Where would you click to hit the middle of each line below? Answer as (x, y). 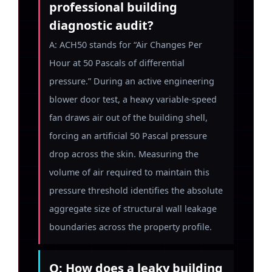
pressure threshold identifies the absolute (136, 190)
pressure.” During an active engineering (132, 81)
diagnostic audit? (101, 25)
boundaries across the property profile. (131, 227)
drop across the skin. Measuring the (124, 154)
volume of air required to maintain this (129, 172)
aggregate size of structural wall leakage (133, 209)
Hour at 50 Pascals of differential (117, 63)
